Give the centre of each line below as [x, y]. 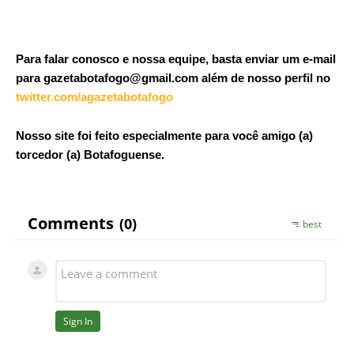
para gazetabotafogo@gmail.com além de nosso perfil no [173, 77]
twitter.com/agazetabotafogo [94, 96]
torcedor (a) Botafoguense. [92, 154]
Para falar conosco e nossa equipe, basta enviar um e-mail [176, 58]
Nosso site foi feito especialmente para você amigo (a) [164, 135]
